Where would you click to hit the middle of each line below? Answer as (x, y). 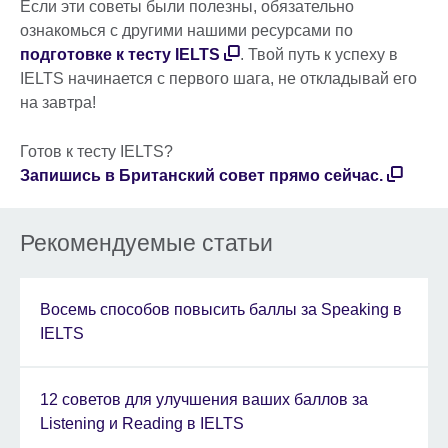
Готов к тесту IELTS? (98, 152)
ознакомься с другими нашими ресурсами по (188, 31)
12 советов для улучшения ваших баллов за (204, 400)
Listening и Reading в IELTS (142, 424)
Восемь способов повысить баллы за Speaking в (221, 310)
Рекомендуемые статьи (146, 243)
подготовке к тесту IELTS (120, 55)
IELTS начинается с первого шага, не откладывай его (218, 79)
